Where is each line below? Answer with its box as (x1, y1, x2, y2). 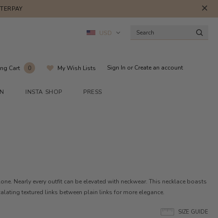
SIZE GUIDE (178, 208, 208, 216)
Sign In (107, 64, 127, 72)
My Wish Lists (57, 64, 96, 72)
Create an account (134, 64, 183, 72)
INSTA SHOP (25, 88, 63, 96)
